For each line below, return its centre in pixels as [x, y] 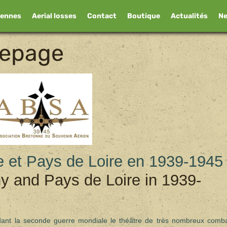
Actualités [189, 16]
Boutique [143, 16]
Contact [102, 16]
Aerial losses [54, 16]
